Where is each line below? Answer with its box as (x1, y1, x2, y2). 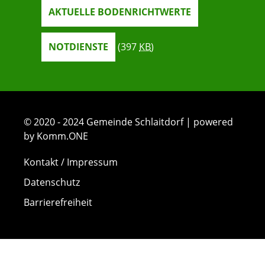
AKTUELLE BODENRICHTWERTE (49, 5, 191, 19)
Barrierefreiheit (24, 196, 92, 209)
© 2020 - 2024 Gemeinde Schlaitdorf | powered (24, 115, 233, 129)
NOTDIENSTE (49, 40, 108, 54)
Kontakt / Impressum (24, 156, 118, 169)
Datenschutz (24, 176, 80, 189)
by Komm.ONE (24, 130, 88, 143)
